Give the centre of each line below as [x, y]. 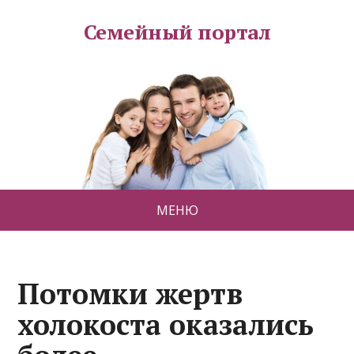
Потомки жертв [130, 293]
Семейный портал [177, 32]
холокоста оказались [166, 324]
